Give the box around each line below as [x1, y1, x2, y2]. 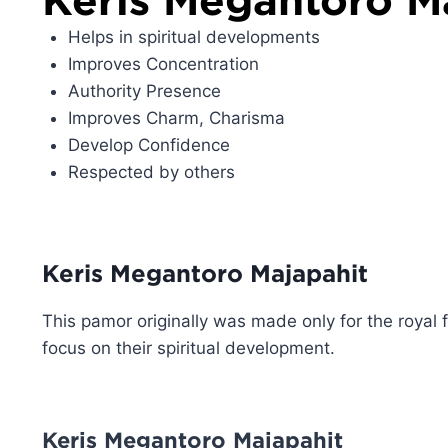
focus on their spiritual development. [42, 338, 335, 359]
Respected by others [67, 161, 235, 182]
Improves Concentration [67, 53, 259, 74]
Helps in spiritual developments [67, 26, 320, 47]
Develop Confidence [67, 134, 230, 155]
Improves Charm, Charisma [67, 107, 285, 128]
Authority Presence [67, 80, 221, 101]
